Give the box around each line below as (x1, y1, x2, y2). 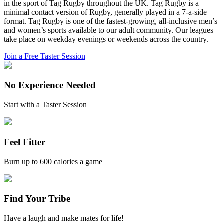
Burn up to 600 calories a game (4, 157, 102, 166)
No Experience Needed (4, 80, 96, 91)
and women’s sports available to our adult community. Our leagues (4, 25, 213, 34)
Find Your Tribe (4, 193, 70, 204)
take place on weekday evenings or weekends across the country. (4, 34, 208, 43)
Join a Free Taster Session (4, 51, 85, 60)
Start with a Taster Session (4, 100, 87, 109)
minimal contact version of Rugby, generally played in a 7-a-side (4, 7, 207, 16)
